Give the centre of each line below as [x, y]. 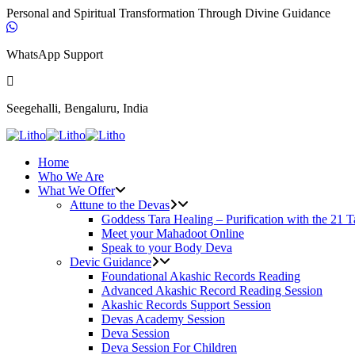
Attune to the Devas [120, 205]
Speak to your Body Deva [167, 248]
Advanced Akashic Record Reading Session [212, 290]
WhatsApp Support [55, 54]
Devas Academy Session [163, 319]
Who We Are [71, 176]
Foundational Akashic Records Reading [201, 276]
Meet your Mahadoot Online [173, 233]
